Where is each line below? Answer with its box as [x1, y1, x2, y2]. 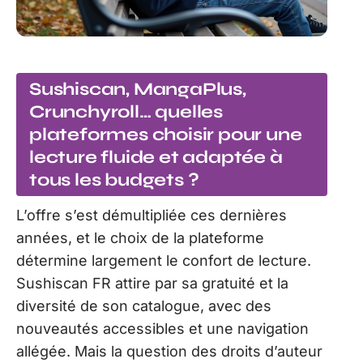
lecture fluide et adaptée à [29, 146, 283, 168]
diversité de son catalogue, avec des [16, 297, 271, 314]
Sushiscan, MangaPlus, [29, 78, 246, 100]
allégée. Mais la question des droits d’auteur [16, 342, 322, 360]
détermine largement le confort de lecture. [16, 251, 311, 269]
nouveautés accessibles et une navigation [16, 319, 309, 337]
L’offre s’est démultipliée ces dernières [16, 206, 287, 224]
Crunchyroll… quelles [29, 100, 224, 122]
